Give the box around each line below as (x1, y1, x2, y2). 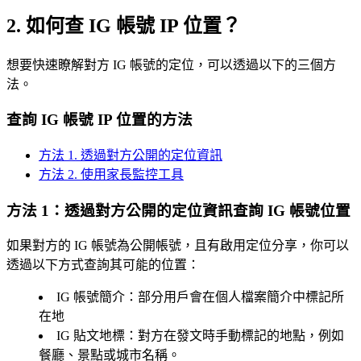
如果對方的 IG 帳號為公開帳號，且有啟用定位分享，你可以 (6, 239, 349, 253)
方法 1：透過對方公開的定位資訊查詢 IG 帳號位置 (6, 201, 351, 219)
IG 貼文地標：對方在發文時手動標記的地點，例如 (56, 329, 344, 343)
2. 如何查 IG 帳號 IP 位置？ (6, 15, 241, 36)
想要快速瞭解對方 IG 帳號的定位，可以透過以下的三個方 (6, 57, 336, 72)
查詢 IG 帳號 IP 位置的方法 (6, 111, 193, 129)
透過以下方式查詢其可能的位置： (6, 258, 200, 272)
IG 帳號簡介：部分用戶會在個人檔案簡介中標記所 (56, 290, 344, 305)
